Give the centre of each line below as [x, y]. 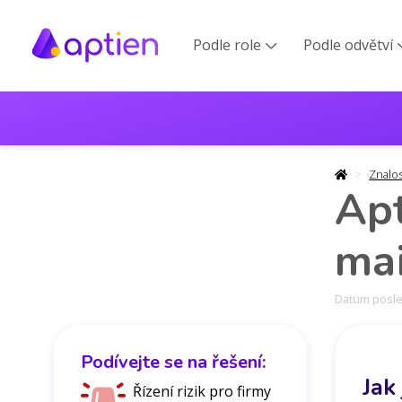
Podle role [227, 45]
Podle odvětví [349, 45]
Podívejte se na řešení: [173, 362]
